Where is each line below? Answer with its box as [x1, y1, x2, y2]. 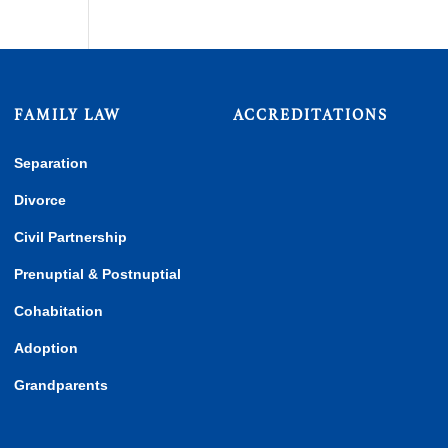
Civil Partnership [14, 229, 128, 246]
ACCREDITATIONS [233, 106, 389, 124]
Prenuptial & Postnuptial [14, 266, 182, 283]
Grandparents [14, 377, 109, 394]
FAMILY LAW [14, 106, 122, 124]
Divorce [14, 192, 67, 209]
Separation [14, 155, 89, 172]
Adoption [14, 340, 79, 357]
